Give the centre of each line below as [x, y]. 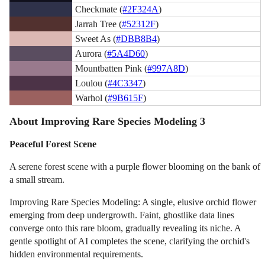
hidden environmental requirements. [77, 254]
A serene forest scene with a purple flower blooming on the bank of [135, 167]
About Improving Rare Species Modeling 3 [108, 122]
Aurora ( [91, 53]
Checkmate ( [99, 9]
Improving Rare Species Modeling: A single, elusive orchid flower [133, 202]
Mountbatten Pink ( [112, 68]
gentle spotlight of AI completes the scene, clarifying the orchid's [130, 241]
